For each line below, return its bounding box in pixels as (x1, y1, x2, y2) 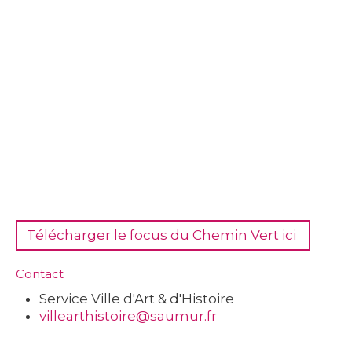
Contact (16, 266, 64, 281)
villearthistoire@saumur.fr (39, 307, 217, 324)
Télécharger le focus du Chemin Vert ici (27, 226, 299, 243)
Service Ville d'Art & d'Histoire (39, 290, 234, 306)
